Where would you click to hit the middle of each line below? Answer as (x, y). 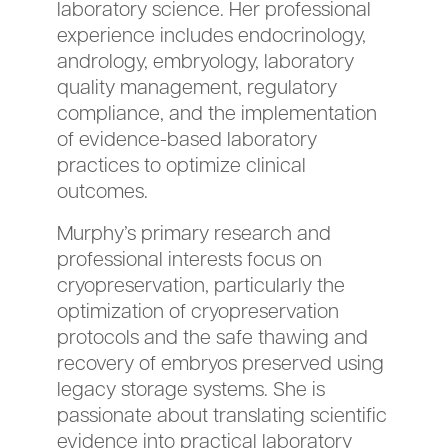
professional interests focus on (190, 258)
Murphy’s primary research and (194, 232)
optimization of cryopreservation (198, 310)
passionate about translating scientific (222, 414)
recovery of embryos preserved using (221, 362)
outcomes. (103, 190)
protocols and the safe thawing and (213, 336)
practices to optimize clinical (182, 164)
